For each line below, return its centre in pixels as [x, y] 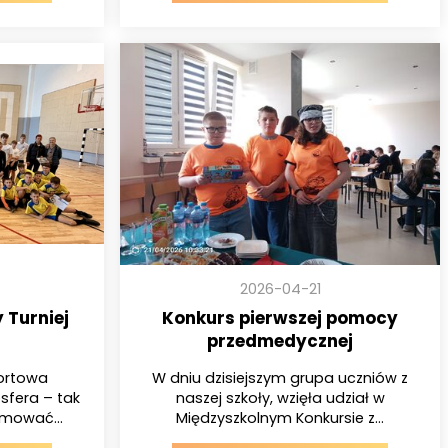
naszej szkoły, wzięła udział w [280, 397]
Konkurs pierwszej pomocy [280, 318]
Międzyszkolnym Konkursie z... [280, 417]
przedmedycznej [280, 341]
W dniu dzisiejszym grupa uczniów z [280, 377]
